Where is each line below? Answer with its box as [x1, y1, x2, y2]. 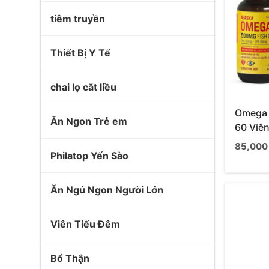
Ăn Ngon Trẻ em [50, 115, 127, 127]
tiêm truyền [50, 13, 105, 25]
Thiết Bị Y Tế [50, 47, 110, 59]
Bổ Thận [50, 252, 89, 264]
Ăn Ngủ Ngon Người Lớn [50, 184, 163, 196]
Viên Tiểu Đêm [50, 218, 120, 230]
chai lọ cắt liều [50, 81, 116, 93]
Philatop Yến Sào [50, 150, 128, 162]
